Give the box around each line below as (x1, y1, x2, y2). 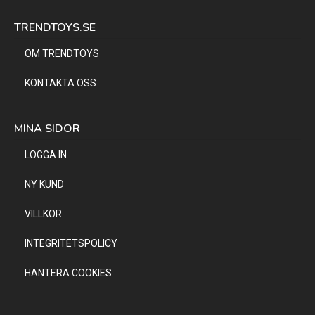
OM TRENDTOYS (25, 47, 99, 59)
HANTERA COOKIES (25, 266, 112, 278)
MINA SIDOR (14, 120, 80, 136)
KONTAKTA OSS (25, 77, 96, 89)
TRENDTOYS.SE (14, 19, 96, 35)
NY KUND (25, 178, 64, 190)
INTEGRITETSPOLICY (25, 237, 117, 249)
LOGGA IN (25, 148, 67, 160)
